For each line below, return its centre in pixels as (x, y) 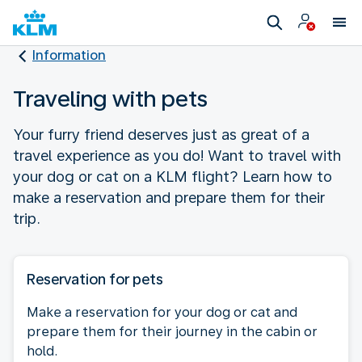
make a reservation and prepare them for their (169, 197)
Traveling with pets (110, 98)
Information (69, 55)
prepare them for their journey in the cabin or (172, 331)
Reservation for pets (95, 279)
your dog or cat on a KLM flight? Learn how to (173, 176)
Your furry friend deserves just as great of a (161, 134)
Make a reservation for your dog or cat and (162, 312)
